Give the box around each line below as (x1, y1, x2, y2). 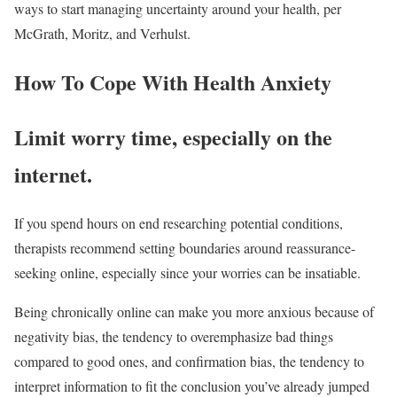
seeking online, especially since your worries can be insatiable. (14, 262, 361, 282)
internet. (14, 158, 92, 190)
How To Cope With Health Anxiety (14, 66, 331, 97)
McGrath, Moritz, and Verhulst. (14, 23, 191, 43)
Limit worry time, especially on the (14, 121, 332, 152)
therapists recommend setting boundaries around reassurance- (14, 237, 355, 257)
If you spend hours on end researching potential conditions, (14, 213, 343, 232)
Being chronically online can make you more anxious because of (14, 301, 374, 321)
